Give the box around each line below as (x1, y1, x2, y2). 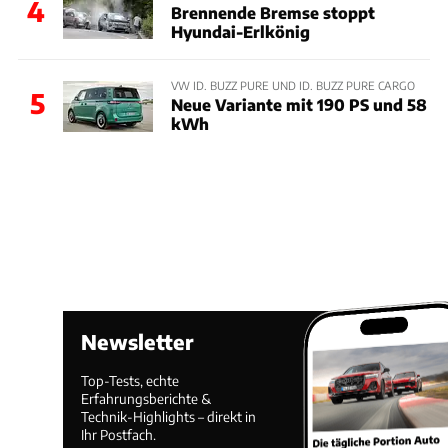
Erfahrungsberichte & (81, 390, 212, 408)
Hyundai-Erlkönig (170, 22, 310, 41)
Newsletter (81, 329, 195, 355)
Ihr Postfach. (81, 426, 157, 444)
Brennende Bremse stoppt (170, 3, 375, 22)
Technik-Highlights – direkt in (81, 408, 257, 426)
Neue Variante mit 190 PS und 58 (170, 95, 427, 115)
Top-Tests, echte (81, 372, 180, 390)
